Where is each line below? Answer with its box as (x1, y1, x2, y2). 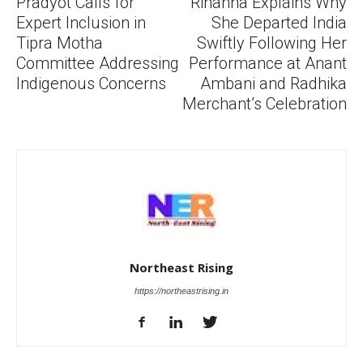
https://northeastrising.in (135, 286, 228, 296)
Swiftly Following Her (197, 33, 347, 53)
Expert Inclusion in (16, 13, 146, 32)
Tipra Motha (16, 33, 103, 53)
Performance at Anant (189, 53, 347, 73)
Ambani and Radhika (200, 74, 347, 93)
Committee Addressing (16, 53, 179, 73)
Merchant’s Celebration (182, 94, 347, 113)
